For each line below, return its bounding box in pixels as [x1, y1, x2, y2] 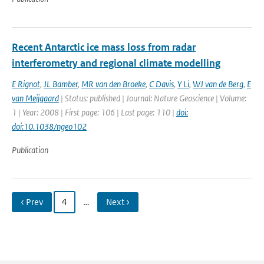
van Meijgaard [12, 93, 59, 104]
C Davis [149, 78, 174, 90]
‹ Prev [21, 196, 43, 207]
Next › [106, 196, 130, 207]
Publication [12, 144, 48, 156]
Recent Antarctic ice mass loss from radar [12, 41, 196, 54]
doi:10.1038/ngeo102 [12, 121, 87, 132]
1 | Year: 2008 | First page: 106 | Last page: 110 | [12, 107, 176, 118]
